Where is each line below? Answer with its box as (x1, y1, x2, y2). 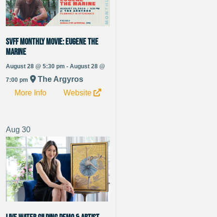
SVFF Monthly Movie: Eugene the (6, 37, 98, 47)
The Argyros (36, 75, 83, 83)
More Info (14, 88, 46, 97)
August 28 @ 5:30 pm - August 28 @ (6, 62, 105, 70)
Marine (6, 47, 26, 57)
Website (63, 88, 94, 97)
